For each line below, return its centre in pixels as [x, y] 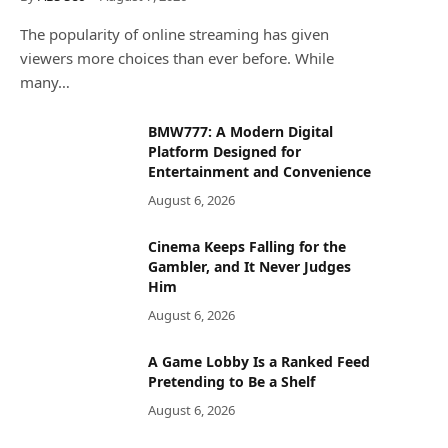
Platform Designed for [224, 151]
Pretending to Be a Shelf [231, 381]
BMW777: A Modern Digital [240, 131]
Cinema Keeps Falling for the [247, 246]
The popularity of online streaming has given [174, 34]
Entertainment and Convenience [259, 171]
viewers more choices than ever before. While [177, 58]
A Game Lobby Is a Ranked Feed [259, 361]
